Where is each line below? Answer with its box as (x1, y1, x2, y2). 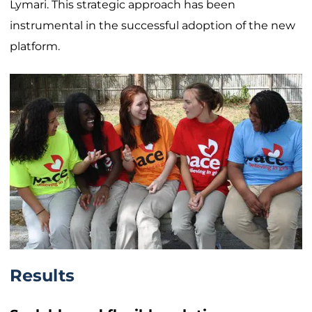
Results (10, 265, 75, 286)
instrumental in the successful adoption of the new (10, 19, 295, 33)
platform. (10, 40, 60, 54)
